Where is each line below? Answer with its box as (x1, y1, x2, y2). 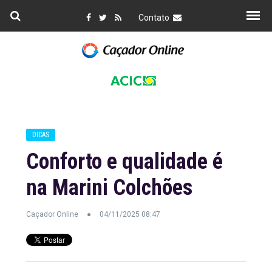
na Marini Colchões (25, 175, 192, 200)
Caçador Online (25, 210, 78, 219)
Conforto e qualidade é (25, 149, 223, 174)
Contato (138, 13, 173, 22)
